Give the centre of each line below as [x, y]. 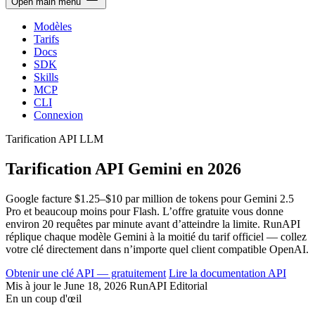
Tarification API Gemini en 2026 [123, 169]
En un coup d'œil [44, 299]
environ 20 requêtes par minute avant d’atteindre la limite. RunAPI [153, 224]
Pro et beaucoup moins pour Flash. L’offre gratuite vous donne [144, 212]
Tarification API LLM [54, 139]
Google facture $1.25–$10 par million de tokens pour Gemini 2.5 [150, 199]
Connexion [58, 115]
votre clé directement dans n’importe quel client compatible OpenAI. [157, 250]
